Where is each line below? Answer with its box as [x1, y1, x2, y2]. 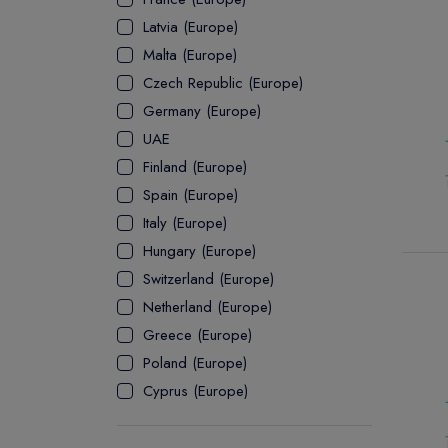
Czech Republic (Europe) [143, 72, 303, 94]
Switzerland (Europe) [143, 268, 274, 290]
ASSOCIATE [356, 21, 433, 43]
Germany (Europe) [143, 100, 261, 122]
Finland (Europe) [143, 156, 247, 178]
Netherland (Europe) [143, 296, 272, 318]
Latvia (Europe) [143, 16, 238, 38]
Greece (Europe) [143, 324, 252, 346]
